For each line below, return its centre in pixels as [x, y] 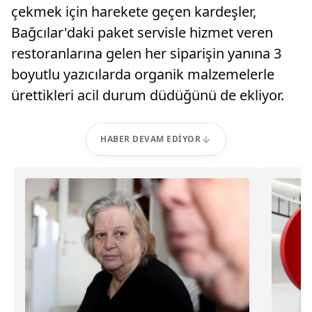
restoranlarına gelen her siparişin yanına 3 [146, 53]
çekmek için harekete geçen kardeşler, [134, 11]
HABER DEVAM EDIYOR [150, 139]
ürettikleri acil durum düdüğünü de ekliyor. [148, 95]
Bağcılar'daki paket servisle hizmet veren [142, 32]
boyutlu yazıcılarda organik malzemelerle [143, 74]
